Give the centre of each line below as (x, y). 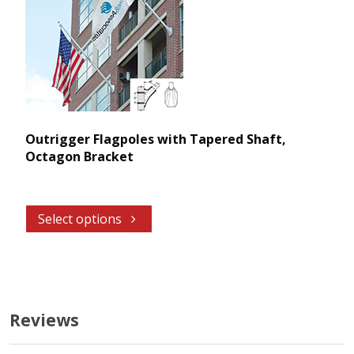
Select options (80, 218)
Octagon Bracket (79, 156)
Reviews (44, 320)
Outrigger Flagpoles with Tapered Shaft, (156, 139)
